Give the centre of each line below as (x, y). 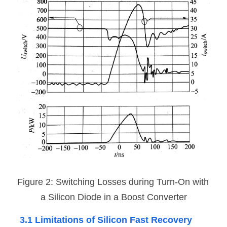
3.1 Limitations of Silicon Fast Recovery (106, 220)
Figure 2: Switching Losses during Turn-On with (113, 182)
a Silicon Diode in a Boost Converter (113, 197)
